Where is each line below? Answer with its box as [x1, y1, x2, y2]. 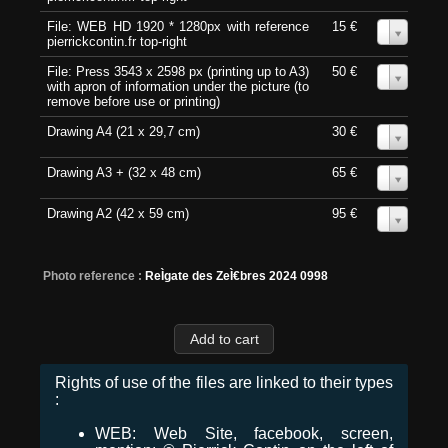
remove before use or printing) [47, 94, 220, 110]
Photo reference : [40, 269, 145, 284]
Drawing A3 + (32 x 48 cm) [47, 165, 201, 181]
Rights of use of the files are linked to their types [55, 373, 393, 391]
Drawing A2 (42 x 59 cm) [47, 206, 189, 222]
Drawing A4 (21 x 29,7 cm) [47, 124, 200, 140]
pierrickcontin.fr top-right [47, 34, 187, 50]
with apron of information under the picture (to [47, 79, 309, 95]
